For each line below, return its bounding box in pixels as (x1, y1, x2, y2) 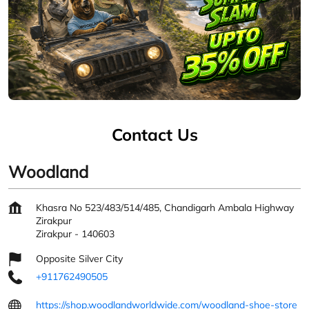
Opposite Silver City (36, 252, 123, 266)
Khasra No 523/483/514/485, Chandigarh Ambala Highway (36, 201, 294, 215)
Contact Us (111, 124, 198, 146)
